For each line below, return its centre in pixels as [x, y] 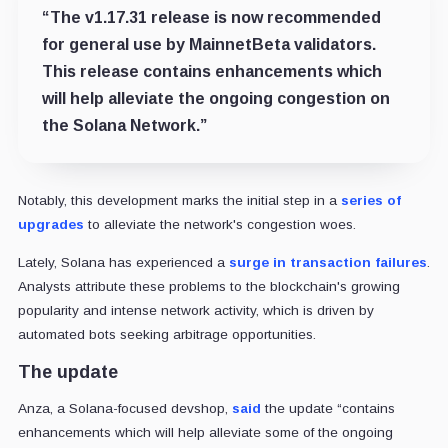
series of [370, 200]
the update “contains [327, 408]
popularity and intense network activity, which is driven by [195, 310]
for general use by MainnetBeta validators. [208, 44]
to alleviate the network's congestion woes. [219, 224]
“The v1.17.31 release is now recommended [211, 17]
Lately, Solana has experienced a [123, 262]
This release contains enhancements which [211, 71]
